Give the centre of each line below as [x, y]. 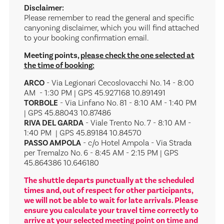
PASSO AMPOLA [52, 143]
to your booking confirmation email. [86, 38]
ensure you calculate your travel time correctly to [111, 211]
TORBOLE [41, 103]
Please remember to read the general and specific [109, 18]
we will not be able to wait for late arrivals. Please [111, 201]
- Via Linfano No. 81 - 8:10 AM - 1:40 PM [128, 103]
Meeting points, [52, 56]
